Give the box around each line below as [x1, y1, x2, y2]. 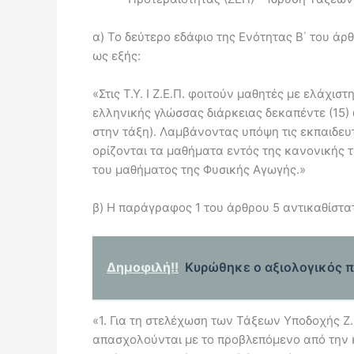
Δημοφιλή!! [107, 259, 179, 275]
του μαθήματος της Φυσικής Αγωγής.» [92, 162, 306, 177]
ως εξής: [92, 48, 141, 63]
